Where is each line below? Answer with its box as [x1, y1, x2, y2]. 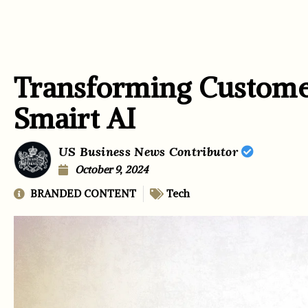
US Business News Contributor [58, 143, 242, 159]
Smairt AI [14, 101, 136, 136]
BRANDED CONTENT [30, 186, 136, 200]
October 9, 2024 [74, 162, 148, 176]
